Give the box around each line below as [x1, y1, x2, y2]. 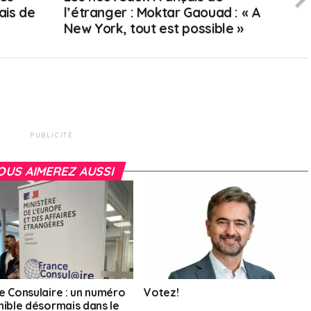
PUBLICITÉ [29, 131, 74, 140]
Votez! [144, 285, 179, 300]
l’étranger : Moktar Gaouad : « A [63, 4, 261, 22]
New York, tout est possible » [63, 20, 244, 37]
